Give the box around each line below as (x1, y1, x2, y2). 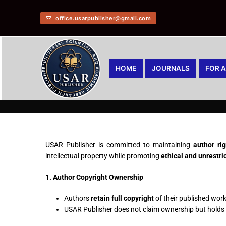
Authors (64, 194, 91, 202)
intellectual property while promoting (45, 151, 161, 160)
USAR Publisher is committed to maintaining (45, 140, 193, 149)
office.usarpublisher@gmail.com (53, 14, 151, 22)
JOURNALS (152, 64, 190, 72)
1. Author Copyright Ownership (45, 173, 143, 181)
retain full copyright (90, 194, 154, 202)
